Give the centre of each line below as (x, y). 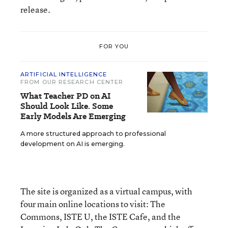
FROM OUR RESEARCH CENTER (72, 82)
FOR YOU (114, 46)
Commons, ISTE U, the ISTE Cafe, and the (101, 217)
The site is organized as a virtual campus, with (106, 191)
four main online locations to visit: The (93, 204)
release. (35, 9)
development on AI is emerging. (73, 144)
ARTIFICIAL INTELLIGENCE (64, 74)
